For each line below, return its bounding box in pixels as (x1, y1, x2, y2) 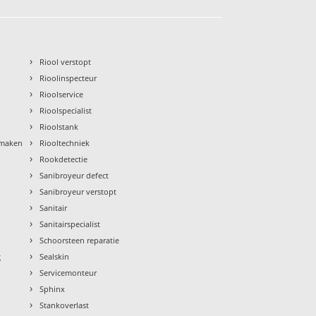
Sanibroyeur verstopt (39, 186, 117, 197)
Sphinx (39, 284, 66, 295)
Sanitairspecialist (39, 219, 101, 230)
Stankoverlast (39, 300, 90, 311)
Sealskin (39, 251, 70, 262)
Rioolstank (39, 121, 79, 133)
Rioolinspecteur (39, 73, 97, 84)
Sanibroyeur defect (39, 170, 109, 181)
